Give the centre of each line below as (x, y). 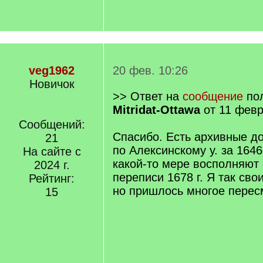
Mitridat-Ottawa (156, 110)
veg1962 (52, 70)
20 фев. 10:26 (150, 70)
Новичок (52, 84)
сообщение (213, 96)
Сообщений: (52, 124)
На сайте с (52, 151)
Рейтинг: (52, 178)
